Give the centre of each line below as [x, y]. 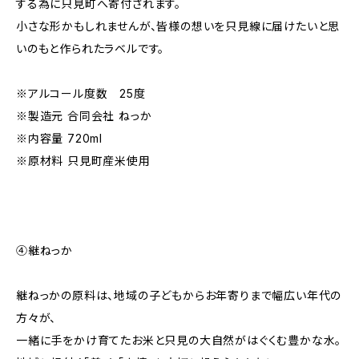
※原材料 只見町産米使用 [83, 161]
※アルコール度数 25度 [81, 93]
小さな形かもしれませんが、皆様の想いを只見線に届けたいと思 [178, 26]
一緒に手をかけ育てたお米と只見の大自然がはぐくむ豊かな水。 [179, 340]
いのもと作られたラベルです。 [91, 48]
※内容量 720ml [59, 138]
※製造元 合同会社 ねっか [84, 116]
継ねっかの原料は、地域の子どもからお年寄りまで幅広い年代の [179, 295]
